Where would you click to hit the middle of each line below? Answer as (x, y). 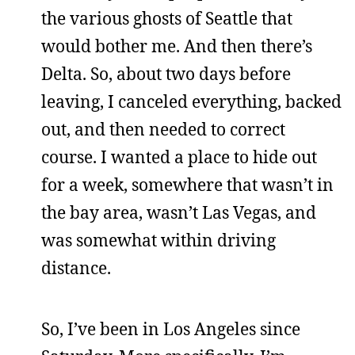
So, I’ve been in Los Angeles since (171, 329)
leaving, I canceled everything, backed (191, 101)
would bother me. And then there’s (177, 46)
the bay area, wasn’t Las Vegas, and (179, 212)
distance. (76, 268)
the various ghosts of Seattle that (167, 18)
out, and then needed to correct (163, 129)
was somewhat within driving (158, 240)
